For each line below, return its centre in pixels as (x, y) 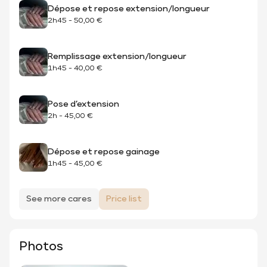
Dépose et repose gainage (104, 152)
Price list (124, 199)
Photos (41, 247)
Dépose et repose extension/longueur (129, 9)
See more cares (59, 199)
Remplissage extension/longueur (117, 56)
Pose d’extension (83, 104)
